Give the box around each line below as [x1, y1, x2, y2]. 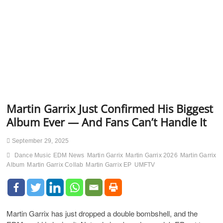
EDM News [53, 152, 85, 159]
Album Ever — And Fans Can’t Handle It [6, 114, 207, 129]
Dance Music [14, 152, 51, 159]
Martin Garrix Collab [27, 161, 84, 168]
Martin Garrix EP [86, 161, 132, 168]
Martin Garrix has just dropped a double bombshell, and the [6, 208, 198, 219]
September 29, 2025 [10, 137, 69, 144]
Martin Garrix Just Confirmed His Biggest [6, 101, 214, 116]
